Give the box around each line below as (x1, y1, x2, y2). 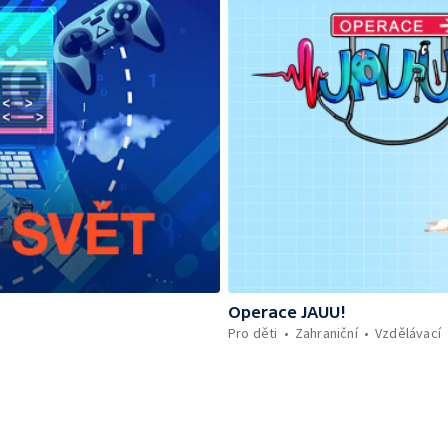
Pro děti (228, 324, 278, 342)
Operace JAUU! (228, 303, 346, 321)
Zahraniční (294, 324, 358, 342)
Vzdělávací (375, 324, 442, 342)
